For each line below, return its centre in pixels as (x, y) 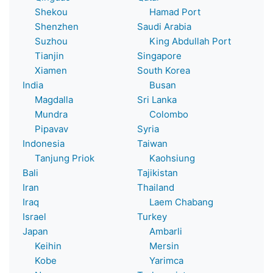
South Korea (164, 70)
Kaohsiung (166, 158)
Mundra (45, 114)
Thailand (156, 187)
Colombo (163, 114)
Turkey (152, 216)
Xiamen (45, 70)
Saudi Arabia (164, 26)
